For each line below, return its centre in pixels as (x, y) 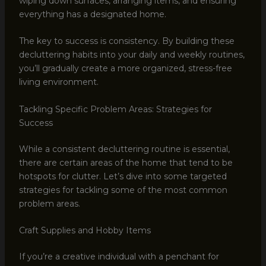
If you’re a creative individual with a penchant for (119, 256)
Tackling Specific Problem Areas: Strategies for (115, 109)
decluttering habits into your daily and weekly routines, (132, 55)
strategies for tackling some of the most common (123, 190)
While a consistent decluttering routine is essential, (124, 149)
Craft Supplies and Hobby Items (85, 230)
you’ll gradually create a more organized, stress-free (125, 69)
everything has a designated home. (92, 14)
